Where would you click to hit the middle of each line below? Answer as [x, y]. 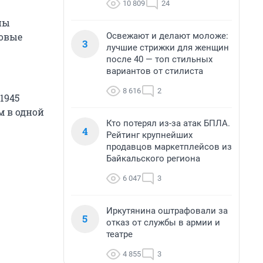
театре [119, 234]
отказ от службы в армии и [163, 222]
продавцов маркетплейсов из [169, 147]
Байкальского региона [153, 159]
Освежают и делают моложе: [167, 36]
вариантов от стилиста [155, 71]
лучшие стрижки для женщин [168, 48]
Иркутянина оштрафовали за [167, 211]
